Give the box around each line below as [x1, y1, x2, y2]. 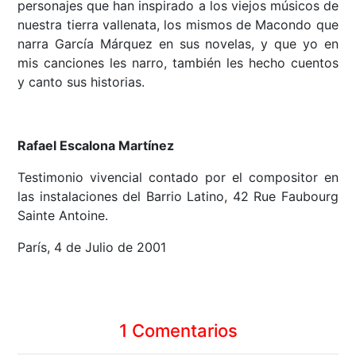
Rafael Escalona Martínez [17, 137, 175, 154]
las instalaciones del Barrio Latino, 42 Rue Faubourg [17, 188, 339, 205]
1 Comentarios [118, 320, 238, 342]
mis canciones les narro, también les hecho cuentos [17, 55, 339, 72]
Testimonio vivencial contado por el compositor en [17, 169, 339, 186]
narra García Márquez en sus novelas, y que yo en [17, 36, 339, 52]
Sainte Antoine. [17, 207, 109, 224]
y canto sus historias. [17, 74, 145, 91]
